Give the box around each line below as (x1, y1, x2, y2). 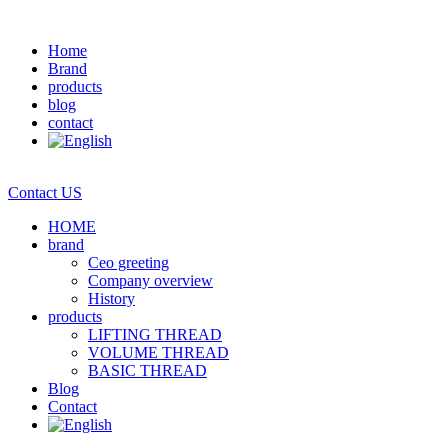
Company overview (88, 272, 213, 289)
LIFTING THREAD (88, 326, 222, 343)
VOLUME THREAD (88, 344, 229, 361)
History (88, 290, 135, 307)
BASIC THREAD (88, 362, 207, 379)
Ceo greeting (88, 254, 169, 271)
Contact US (8, 184, 82, 201)
